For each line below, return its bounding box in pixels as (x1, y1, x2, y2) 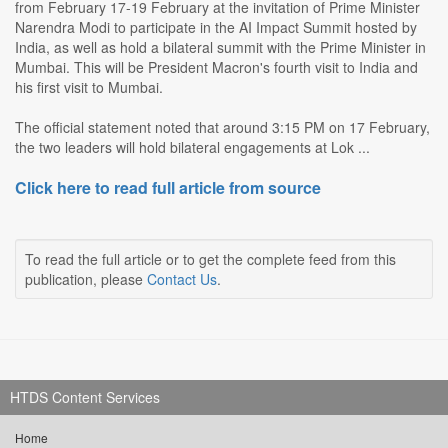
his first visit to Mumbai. (15, 77, 163, 98)
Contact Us (147, 269, 217, 290)
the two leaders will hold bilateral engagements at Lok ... (15, 137, 370, 158)
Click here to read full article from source (15, 176, 321, 200)
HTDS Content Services (10, 387, 160, 408)
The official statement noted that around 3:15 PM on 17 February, (15, 117, 430, 138)
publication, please (25, 269, 147, 290)
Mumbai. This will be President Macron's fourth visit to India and (15, 57, 418, 78)
